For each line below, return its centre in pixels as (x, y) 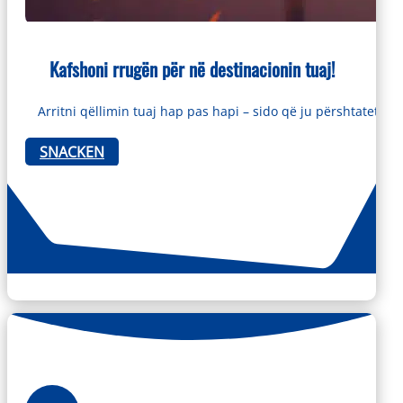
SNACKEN (72, 152)
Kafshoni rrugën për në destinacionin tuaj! (192, 68)
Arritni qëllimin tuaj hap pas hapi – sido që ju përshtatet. (210, 112)
